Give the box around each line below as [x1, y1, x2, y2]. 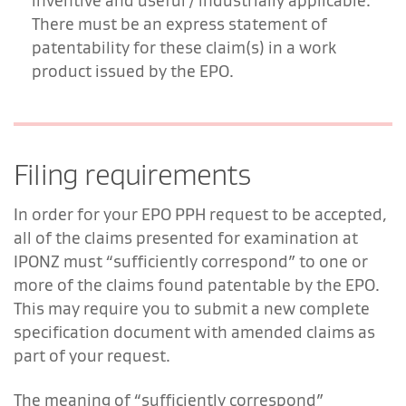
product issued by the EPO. [32, 60, 234, 82]
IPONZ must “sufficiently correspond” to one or [14, 250, 368, 272]
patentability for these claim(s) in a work [32, 36, 336, 58]
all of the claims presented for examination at [14, 227, 358, 248]
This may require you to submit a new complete [14, 297, 370, 319]
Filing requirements [14, 156, 250, 192]
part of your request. [14, 344, 170, 366]
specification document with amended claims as [14, 321, 375, 343]
